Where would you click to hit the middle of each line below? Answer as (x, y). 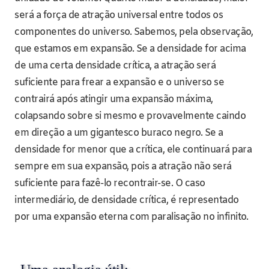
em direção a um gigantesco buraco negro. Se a (119, 133)
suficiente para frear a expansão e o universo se (119, 83)
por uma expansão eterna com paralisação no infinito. (131, 217)
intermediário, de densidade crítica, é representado (127, 201)
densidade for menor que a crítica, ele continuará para (133, 150)
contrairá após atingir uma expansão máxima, (114, 100)
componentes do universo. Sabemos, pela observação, (134, 32)
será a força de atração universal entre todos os (119, 16)
